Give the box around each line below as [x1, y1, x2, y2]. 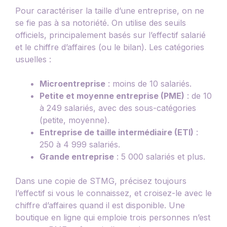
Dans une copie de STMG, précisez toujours [15, 175, 186, 186]
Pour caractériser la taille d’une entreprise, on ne [15, 5, 204, 16]
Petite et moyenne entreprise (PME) [40, 90, 184, 101]
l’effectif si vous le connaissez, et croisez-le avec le [15, 187, 212, 198]
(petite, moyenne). [40, 115, 109, 125]
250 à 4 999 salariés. [40, 139, 120, 149]
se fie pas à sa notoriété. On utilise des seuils [15, 17, 186, 28]
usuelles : [15, 54, 51, 64]
